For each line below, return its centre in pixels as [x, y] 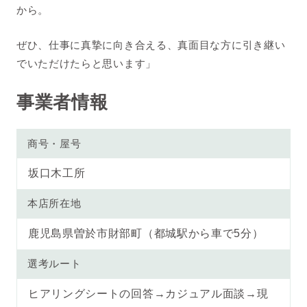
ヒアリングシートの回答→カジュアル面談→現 [148, 293]
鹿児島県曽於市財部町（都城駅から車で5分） [146, 233]
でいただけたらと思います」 [86, 63]
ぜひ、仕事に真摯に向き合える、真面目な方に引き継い [151, 45]
